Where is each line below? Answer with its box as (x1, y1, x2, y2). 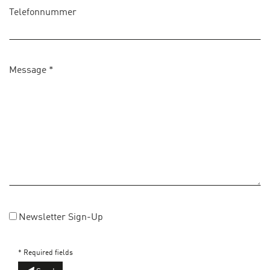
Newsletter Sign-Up (19, 212, 103, 222)
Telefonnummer (9, 7, 77, 17)
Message (9, 65, 49, 75)
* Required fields (18, 249, 73, 257)
